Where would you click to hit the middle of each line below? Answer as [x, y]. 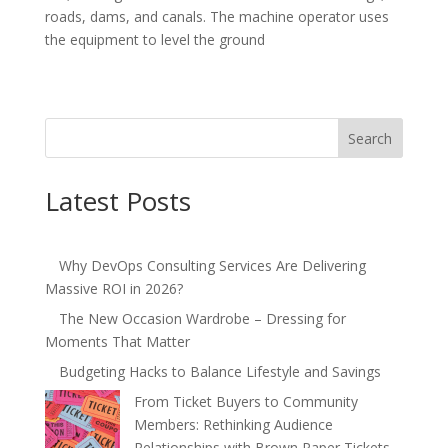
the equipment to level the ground [154, 39]
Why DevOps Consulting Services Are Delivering [212, 265]
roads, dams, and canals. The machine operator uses [216, 16]
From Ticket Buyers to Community [245, 401]
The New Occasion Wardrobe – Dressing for [202, 318]
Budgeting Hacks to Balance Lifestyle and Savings [219, 371]
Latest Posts [117, 201]
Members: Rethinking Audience [233, 424]
